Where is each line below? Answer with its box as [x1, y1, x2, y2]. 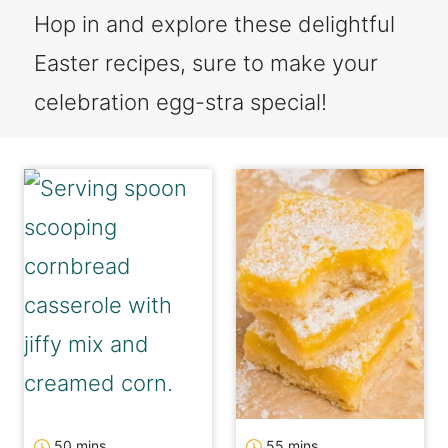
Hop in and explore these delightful [34, 11, 395, 37]
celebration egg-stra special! [34, 89, 327, 115]
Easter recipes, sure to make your [34, 50, 378, 76]
